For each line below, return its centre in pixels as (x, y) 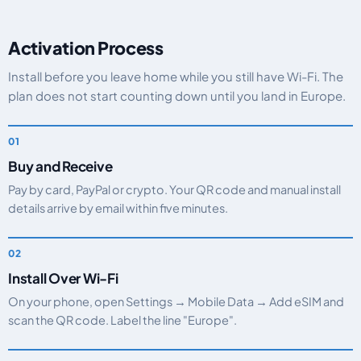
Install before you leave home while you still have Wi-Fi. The (176, 76)
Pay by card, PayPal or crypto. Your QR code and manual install (174, 189)
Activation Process (86, 48)
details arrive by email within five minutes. (118, 208)
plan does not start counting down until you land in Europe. (177, 95)
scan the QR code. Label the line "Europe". (122, 320)
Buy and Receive (60, 166)
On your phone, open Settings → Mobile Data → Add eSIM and (176, 301)
